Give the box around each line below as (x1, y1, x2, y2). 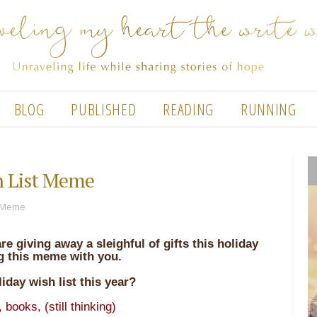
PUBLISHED (71, 98, 137, 120)
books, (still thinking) (6, 299, 116, 313)
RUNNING (240, 98, 296, 120)
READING (163, 98, 214, 120)
